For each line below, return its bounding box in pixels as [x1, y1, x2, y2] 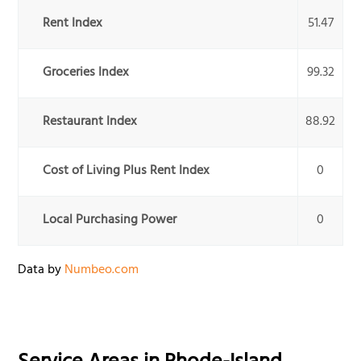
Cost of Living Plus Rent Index [43, 160, 210, 185]
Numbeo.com [64, 259, 139, 284]
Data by [18, 259, 65, 284]
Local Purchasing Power [43, 209, 177, 234]
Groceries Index [43, 61, 130, 86]
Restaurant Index [43, 110, 138, 135]
